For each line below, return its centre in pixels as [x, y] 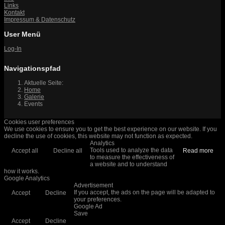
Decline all [68, 150]
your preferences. [98, 199]
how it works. [22, 171]
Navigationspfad [32, 68]
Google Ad [88, 206]
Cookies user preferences [39, 122]
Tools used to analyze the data [131, 150]
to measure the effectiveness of [132, 157]
